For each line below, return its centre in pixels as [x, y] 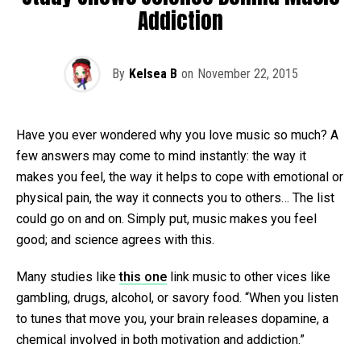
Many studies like [68, 276]
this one [143, 276]
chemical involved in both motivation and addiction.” [160, 339]
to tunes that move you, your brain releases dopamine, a [172, 318]
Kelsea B [153, 73]
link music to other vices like [249, 276]
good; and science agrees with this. [115, 239]
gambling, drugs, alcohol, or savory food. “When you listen [177, 297]
